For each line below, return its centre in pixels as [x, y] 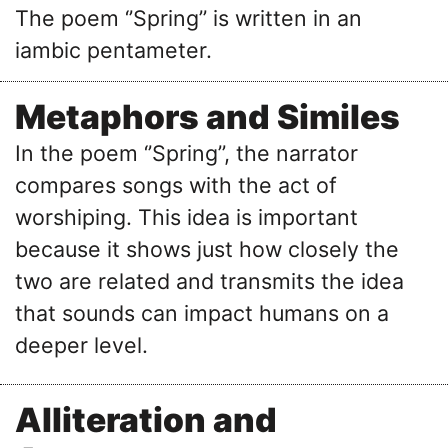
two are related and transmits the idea [209, 281]
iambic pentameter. [113, 50]
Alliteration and [146, 419]
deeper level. [81, 345]
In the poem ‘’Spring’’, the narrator [186, 153]
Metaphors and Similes [207, 117]
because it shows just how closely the [207, 249]
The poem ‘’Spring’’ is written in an [188, 18]
